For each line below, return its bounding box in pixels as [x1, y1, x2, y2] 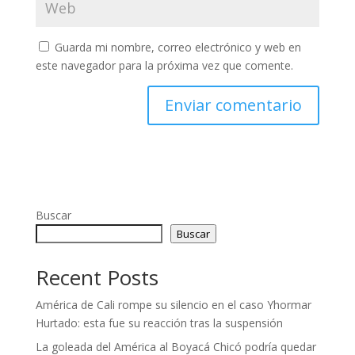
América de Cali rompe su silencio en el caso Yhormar [35, 297, 311, 312]
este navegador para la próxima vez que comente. [35, 58, 293, 73]
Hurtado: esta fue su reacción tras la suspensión [35, 315, 283, 330]
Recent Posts [35, 263, 158, 292]
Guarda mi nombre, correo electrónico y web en [54, 40, 301, 55]
